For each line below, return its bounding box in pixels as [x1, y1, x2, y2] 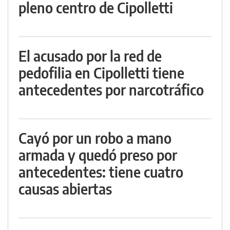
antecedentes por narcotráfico [18, 81, 204, 99]
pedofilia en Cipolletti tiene [18, 64, 184, 82]
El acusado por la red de [18, 47, 162, 65]
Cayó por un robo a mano [18, 129, 171, 147]
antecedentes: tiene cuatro [18, 163, 183, 181]
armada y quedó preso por [18, 146, 177, 164]
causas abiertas [18, 180, 112, 198]
